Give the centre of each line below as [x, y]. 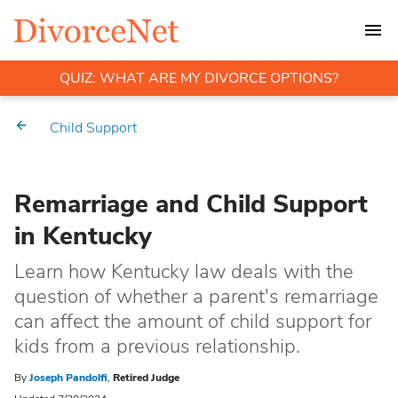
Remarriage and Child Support [191, 204]
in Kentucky [83, 236]
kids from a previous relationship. [157, 346]
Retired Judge [146, 378]
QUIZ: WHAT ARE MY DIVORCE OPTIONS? [199, 78]
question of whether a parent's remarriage [196, 297]
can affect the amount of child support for [193, 322]
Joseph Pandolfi [68, 378]
